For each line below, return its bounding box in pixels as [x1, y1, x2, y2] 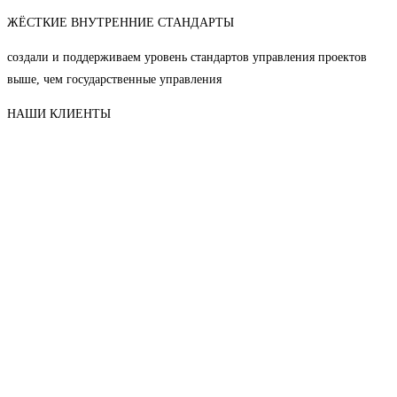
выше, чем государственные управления [7, 72, 222, 86]
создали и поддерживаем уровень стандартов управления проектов [7, 50, 367, 64]
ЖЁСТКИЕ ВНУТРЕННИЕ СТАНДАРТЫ [7, 15, 234, 29]
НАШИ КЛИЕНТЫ [7, 106, 111, 121]
